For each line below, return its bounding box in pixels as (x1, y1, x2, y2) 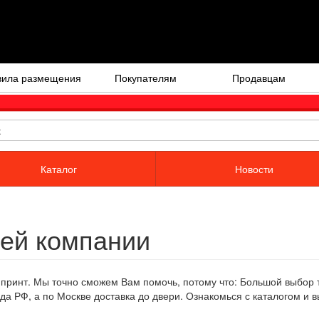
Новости (235, 161, 273, 176)
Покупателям (115, 70, 177, 85)
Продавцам (232, 70, 286, 85)
